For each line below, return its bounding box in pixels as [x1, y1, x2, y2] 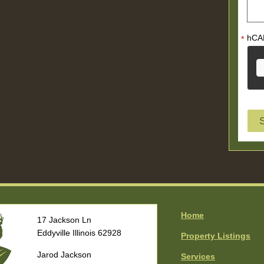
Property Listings [181, 231, 250, 241]
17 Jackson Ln [37, 215, 91, 225]
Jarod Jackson [37, 250, 91, 260]
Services [181, 252, 215, 262]
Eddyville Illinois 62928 [37, 228, 121, 238]
